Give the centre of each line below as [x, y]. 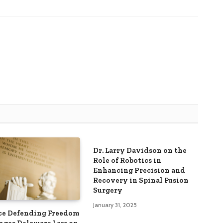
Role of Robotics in [127, 161]
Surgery [108, 190]
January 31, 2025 [115, 205]
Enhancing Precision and [139, 170]
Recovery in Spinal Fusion [141, 180]
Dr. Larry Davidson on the [140, 151]
